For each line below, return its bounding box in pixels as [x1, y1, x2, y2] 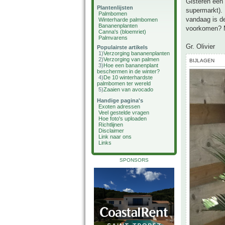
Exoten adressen [98, 103, 140, 109]
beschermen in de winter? [97, 68, 160, 74]
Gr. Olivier [186, 43, 215, 51]
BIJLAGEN [189, 58, 214, 64]
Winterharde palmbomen [98, 17, 158, 23]
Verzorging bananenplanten [103, 50, 170, 56]
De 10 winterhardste [103, 74, 153, 80]
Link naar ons [98, 134, 132, 140]
